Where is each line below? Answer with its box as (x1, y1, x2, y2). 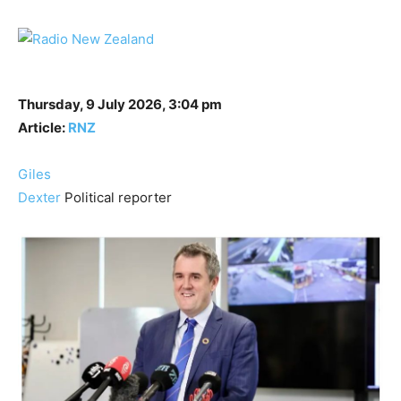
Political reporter (64, 189, 172, 207)
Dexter (18, 189, 64, 207)
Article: (18, 119, 68, 137)
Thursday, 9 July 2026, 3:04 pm (18, 96, 222, 114)
